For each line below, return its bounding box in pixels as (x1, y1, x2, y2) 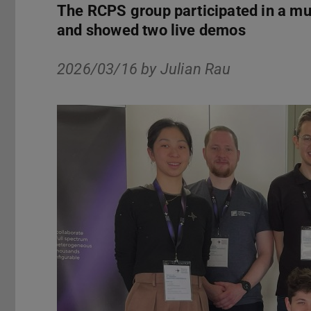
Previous (73, 275, 116, 289)
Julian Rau (160, 60, 231, 78)
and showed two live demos (57, 22, 246, 40)
